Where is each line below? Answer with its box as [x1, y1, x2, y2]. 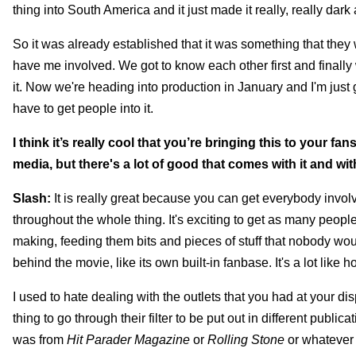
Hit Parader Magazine [67, 332, 190, 346]
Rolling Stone [207, 332, 284, 346]
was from [13, 332, 67, 346]
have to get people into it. [13, 101, 153, 115]
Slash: [13, 191, 54, 205]
